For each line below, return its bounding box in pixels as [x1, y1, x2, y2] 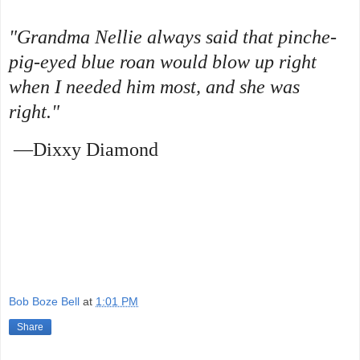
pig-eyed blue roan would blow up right [9, 51, 317, 73]
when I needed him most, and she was [9, 76, 300, 98]
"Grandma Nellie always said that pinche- [9, 27, 337, 48]
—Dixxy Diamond [9, 139, 158, 161]
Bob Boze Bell [9, 294, 80, 308]
